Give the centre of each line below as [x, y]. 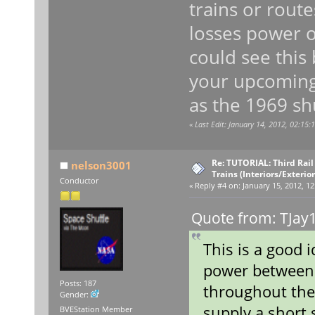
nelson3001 [102, 166]
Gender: [75, 294]
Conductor [79, 181]
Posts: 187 [78, 283]
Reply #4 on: [217, 186]
